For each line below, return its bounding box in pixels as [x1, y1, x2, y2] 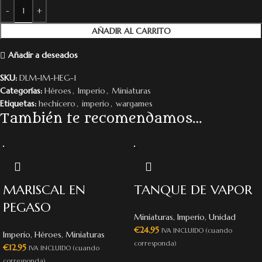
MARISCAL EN [3, 181, 85, 198]
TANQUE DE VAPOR [134, 181, 252, 198]
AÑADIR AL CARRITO [91, 25, 171, 36]
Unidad [209, 211, 236, 222]
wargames [116, 98, 153, 109]
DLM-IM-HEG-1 [19, 72, 77, 83]
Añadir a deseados [8, 50, 78, 60]
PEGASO [3, 199, 51, 215]
